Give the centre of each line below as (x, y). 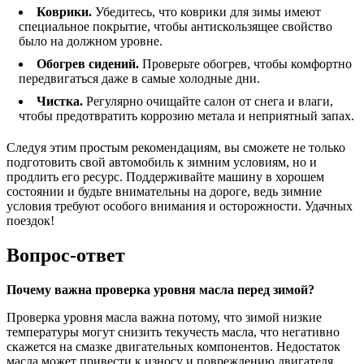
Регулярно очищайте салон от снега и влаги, (210, 101)
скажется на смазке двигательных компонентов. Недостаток (173, 346)
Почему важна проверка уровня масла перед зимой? (160, 289)
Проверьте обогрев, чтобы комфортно (247, 64)
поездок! (30, 221)
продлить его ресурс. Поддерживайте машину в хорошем (165, 177)
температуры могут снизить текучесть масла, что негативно (173, 331)
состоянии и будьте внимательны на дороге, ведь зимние (164, 191)
